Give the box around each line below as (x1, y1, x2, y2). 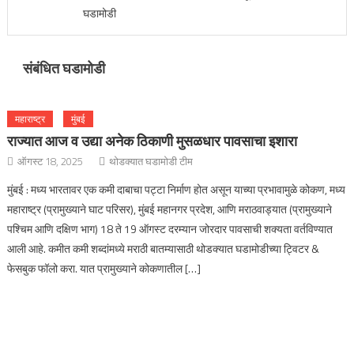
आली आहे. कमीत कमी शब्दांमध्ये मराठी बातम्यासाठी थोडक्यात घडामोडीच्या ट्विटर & (7, 240, 320, 257)
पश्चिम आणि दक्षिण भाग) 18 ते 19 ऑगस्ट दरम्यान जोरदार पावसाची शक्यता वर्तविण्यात (7, 220, 333, 237)
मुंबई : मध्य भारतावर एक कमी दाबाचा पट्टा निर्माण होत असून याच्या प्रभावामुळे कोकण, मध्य (7, 181, 346, 198)
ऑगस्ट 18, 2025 (17, 153, 84, 169)
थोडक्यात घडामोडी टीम (109, 153, 194, 169)
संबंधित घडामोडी (22, 58, 105, 79)
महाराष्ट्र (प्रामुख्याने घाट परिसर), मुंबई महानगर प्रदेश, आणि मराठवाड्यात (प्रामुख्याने (7, 201, 333, 217)
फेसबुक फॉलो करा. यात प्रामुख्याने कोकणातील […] (7, 260, 201, 277)
